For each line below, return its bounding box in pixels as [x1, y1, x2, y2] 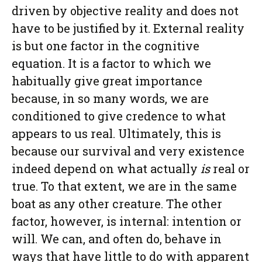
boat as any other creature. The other [12, 196, 222, 211]
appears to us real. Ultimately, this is [12, 126, 221, 141]
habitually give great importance [12, 73, 202, 88]
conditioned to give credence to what [12, 108, 226, 123]
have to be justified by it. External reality [12, 20, 244, 36]
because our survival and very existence [12, 143, 244, 158]
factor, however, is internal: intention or [12, 213, 242, 229]
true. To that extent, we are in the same [12, 178, 237, 194]
